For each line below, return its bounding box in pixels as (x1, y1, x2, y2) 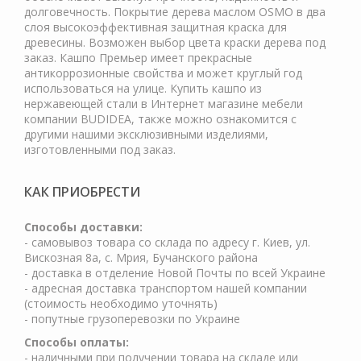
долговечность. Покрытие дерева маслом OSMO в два (24, 4, 326, 19)
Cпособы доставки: (24, 219, 143, 234)
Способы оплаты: (24, 334, 129, 350)
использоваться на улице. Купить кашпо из (24, 81, 262, 96)
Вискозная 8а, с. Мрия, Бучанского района (24, 250, 258, 265)
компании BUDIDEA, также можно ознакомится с (24, 111, 297, 127)
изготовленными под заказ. (24, 142, 176, 157)
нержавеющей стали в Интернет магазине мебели (24, 96, 303, 111)
